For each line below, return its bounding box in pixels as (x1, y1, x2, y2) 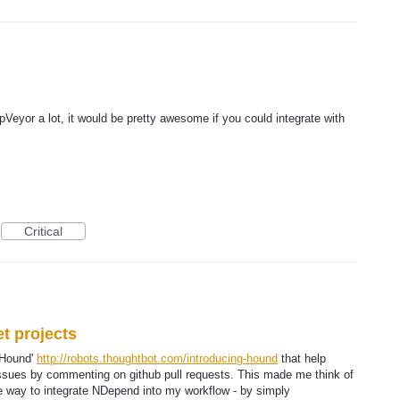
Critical (24, 223, 62, 238)
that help (278, 351, 326, 365)
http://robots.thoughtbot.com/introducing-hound (37, 351, 278, 365)
